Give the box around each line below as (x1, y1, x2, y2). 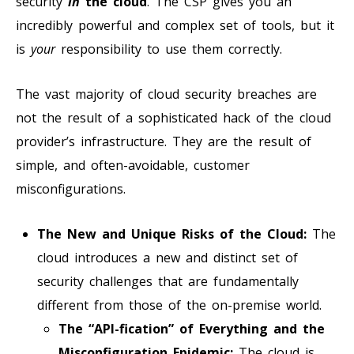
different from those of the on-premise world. (37, 296, 322, 314)
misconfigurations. (16, 179, 126, 198)
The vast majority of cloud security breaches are (16, 85, 317, 103)
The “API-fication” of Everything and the (58, 319, 325, 337)
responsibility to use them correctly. (55, 40, 282, 58)
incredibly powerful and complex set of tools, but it (16, 16, 334, 34)
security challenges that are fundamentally (37, 272, 299, 290)
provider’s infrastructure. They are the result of (16, 132, 311, 150)
